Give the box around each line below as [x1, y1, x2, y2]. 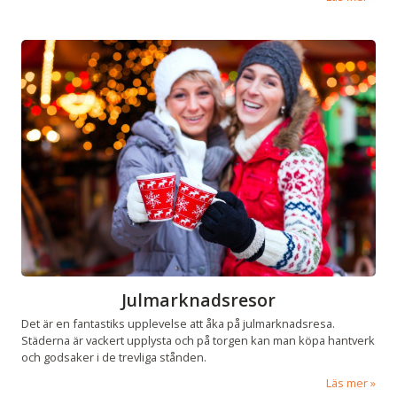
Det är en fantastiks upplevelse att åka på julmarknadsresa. [21, 315, 335, 331]
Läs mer [326, 374, 368, 391]
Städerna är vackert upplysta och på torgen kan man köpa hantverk [21, 331, 375, 348]
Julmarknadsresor [121, 288, 276, 313]
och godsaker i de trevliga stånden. [21, 348, 206, 365]
